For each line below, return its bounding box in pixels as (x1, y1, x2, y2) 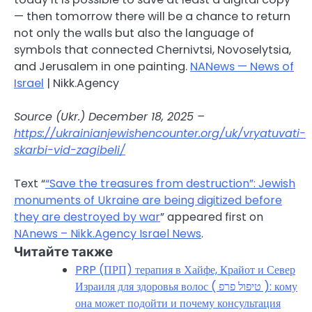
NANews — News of (190, 58, 294, 75)
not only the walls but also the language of (14, 25, 254, 42)
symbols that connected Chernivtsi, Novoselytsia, (14, 42, 291, 58)
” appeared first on (160, 209, 263, 226)
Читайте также (14, 244, 113, 260)
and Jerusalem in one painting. (14, 58, 190, 75)
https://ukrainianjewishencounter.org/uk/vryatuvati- (14, 125, 306, 142)
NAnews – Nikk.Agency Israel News (14, 226, 201, 242)
